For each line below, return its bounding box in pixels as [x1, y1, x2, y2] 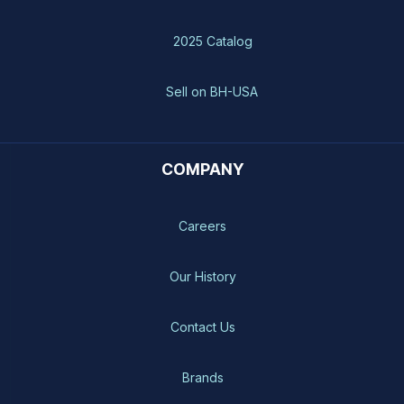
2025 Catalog [172, 32, 252, 49]
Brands [181, 370, 224, 386]
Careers [179, 218, 227, 234]
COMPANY [161, 160, 244, 179]
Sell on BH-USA [165, 83, 258, 99]
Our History [169, 269, 236, 285]
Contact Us [170, 319, 235, 335]
